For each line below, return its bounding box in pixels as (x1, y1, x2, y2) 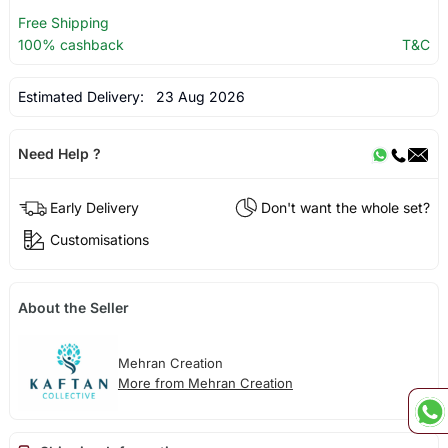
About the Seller (17, 298, 129, 316)
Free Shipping (17, 14, 109, 32)
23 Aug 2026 (147, 88, 245, 106)
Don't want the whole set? (261, 198, 431, 216)
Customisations (49, 230, 149, 248)
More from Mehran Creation (117, 374, 293, 391)
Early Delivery (49, 198, 139, 216)
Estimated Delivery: (17, 88, 148, 106)
